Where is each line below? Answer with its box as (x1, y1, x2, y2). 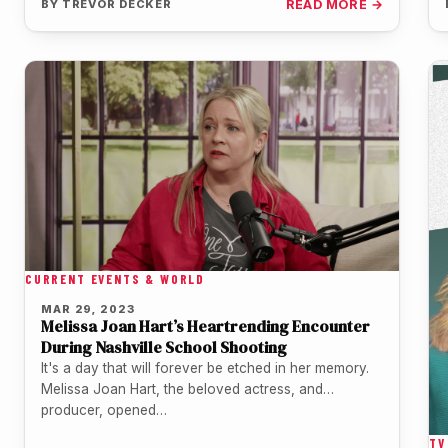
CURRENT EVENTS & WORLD (25, 271, 206, 288)
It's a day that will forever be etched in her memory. (41, 360, 369, 377)
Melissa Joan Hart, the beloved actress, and (41, 381, 323, 398)
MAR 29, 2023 (41, 302, 135, 317)
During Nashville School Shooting (41, 336, 287, 359)
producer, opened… (41, 402, 167, 419)
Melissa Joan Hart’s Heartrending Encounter (41, 315, 370, 338)
